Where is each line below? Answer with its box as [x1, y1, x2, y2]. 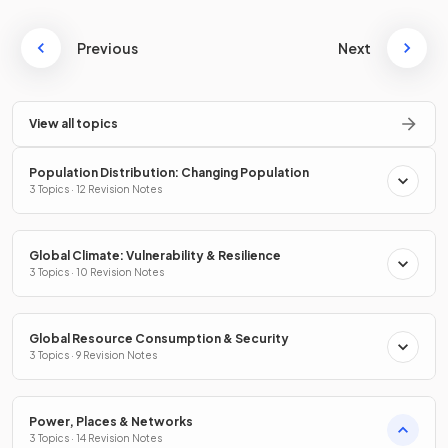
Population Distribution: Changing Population [29, 165, 309, 180]
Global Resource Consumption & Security [29, 331, 289, 346]
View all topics [29, 116, 118, 131]
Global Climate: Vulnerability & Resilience [29, 248, 281, 263]
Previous [77, 39, 138, 57]
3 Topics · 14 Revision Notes [29, 432, 162, 444]
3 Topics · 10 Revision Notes [29, 266, 164, 278]
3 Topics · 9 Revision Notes [29, 349, 157, 361]
